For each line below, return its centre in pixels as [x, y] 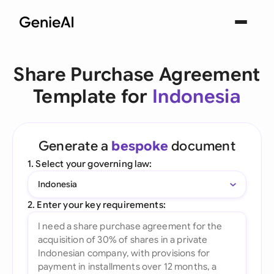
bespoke [140, 146]
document [202, 146]
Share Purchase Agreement [137, 75]
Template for [93, 97]
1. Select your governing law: [90, 164]
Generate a [75, 146]
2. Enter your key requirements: [97, 205]
